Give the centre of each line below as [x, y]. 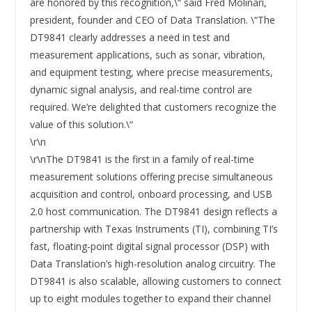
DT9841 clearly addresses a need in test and [130, 37]
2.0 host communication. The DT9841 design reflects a [153, 211]
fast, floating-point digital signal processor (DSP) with [149, 246]
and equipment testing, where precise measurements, [151, 72]
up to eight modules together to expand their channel [150, 298]
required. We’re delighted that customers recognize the [153, 107]
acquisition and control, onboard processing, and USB [151, 194]
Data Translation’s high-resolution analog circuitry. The [153, 263]
